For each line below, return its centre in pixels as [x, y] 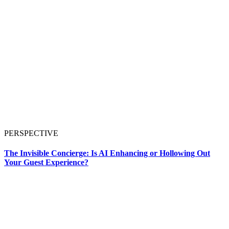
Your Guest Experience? [46, 163]
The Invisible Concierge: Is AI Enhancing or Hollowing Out [107, 153]
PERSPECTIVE [31, 133]
